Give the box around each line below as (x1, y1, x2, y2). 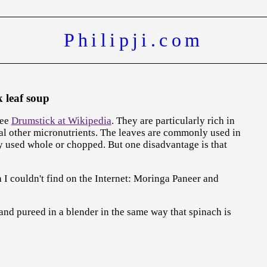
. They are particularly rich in (111, 114, 235, 126)
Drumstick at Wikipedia (11, 114, 111, 126)
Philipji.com (63, 29, 204, 51)
